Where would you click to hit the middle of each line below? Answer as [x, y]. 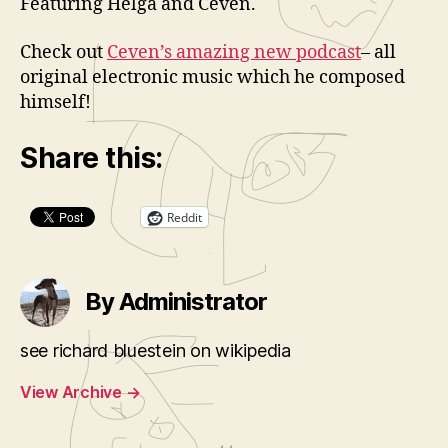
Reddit [184, 217]
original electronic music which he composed [212, 77]
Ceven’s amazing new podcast [234, 52]
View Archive [73, 392]
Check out [63, 52]
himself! [55, 102]
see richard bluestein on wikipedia [155, 350]
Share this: [91, 158]
